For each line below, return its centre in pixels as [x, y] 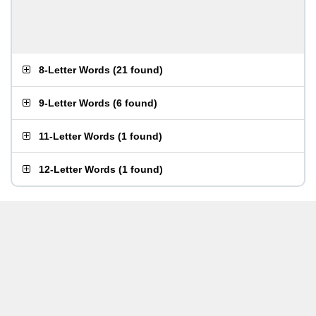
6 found [135, 103]
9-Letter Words [74, 103]
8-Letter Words [74, 70]
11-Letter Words [77, 136]
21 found [138, 70]
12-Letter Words [77, 169]
